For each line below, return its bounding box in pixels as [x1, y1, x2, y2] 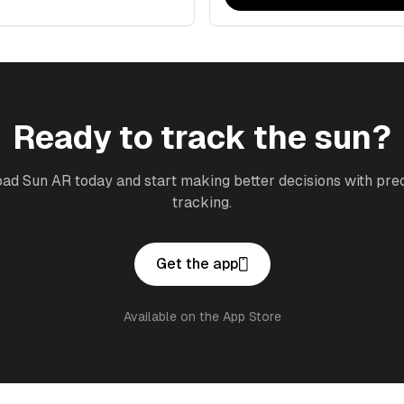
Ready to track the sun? [13, 119, 391, 156]
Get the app [155, 255, 238, 272]
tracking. [172, 194, 232, 211]
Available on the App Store [123, 309, 281, 324]
